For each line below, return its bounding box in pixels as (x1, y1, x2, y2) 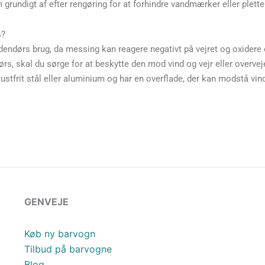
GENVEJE (24, 196, 69, 208)
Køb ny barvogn (24, 228, 95, 240)
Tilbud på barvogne (24, 243, 112, 256)
